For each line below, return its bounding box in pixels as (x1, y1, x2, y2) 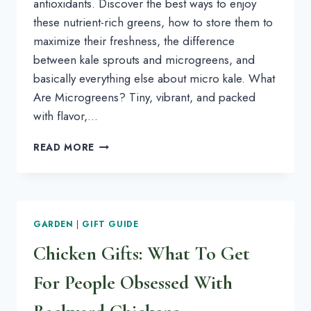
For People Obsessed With (33, 270, 233, 294)
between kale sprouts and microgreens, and (33, 51, 255, 68)
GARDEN (33, 217, 74, 230)
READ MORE (33, 140, 95, 154)
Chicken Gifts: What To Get (33, 241, 250, 265)
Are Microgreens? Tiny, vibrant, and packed (33, 88, 255, 106)
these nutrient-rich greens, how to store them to (33, 13, 273, 31)
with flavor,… (33, 107, 98, 124)
